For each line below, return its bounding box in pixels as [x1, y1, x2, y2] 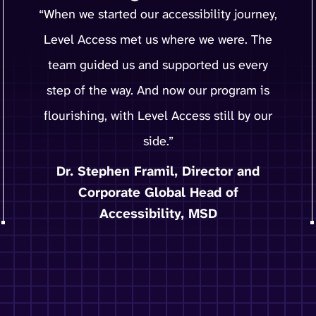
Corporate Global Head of [78, 183, 238, 201]
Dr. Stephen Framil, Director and [56, 162, 260, 180]
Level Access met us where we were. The [44, 30, 272, 48]
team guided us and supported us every [48, 56, 268, 73]
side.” [142, 132, 174, 150]
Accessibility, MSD [99, 204, 217, 222]
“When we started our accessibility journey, [39, 5, 277, 23]
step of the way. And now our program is [47, 81, 269, 99]
